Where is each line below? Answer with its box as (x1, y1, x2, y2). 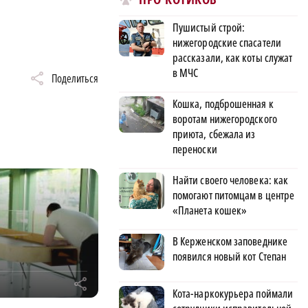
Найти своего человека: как (173, 172, 289, 188)
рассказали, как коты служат (173, 49, 293, 65)
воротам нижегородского (173, 111, 277, 126)
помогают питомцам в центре (173, 187, 295, 203)
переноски (173, 141, 217, 157)
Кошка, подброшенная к (173, 96, 274, 111)
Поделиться (52, 71, 98, 87)
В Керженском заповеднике (173, 233, 287, 249)
